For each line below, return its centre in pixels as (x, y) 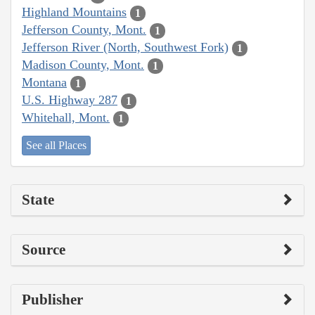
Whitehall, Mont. (66, 118)
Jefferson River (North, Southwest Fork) (125, 47)
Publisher (52, 299)
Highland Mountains (74, 12)
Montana (44, 83)
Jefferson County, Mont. (84, 30)
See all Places (56, 145)
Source (44, 249)
